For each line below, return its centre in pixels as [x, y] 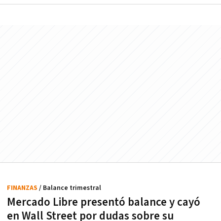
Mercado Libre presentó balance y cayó [104, 202]
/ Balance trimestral [70, 188]
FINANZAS [23, 188]
